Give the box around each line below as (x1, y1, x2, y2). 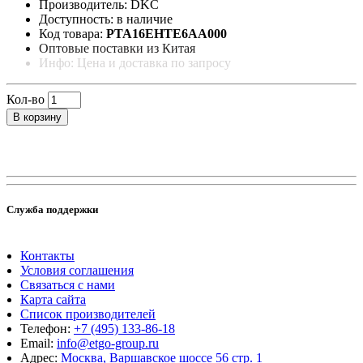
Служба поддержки (6, 203, 98, 216)
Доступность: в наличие (39, 11, 173, 26)
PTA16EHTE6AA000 (106, 26, 227, 41)
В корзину (13, 110, 62, 123)
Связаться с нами (20, 278, 115, 293)
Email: (20, 336, 57, 351)
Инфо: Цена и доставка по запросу (39, 55, 231, 70)
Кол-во (6, 92, 45, 106)
